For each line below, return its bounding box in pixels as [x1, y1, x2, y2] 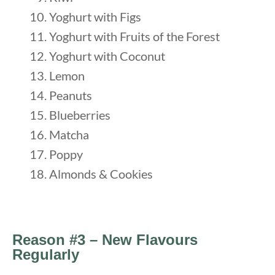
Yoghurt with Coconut [49, 48, 165, 63]
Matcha [49, 126, 89, 142]
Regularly [12, 246, 79, 263]
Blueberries [49, 107, 110, 122]
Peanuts [49, 87, 92, 103]
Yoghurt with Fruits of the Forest [49, 28, 220, 44]
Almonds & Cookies [49, 166, 153, 181]
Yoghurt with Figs [49, 9, 141, 24]
